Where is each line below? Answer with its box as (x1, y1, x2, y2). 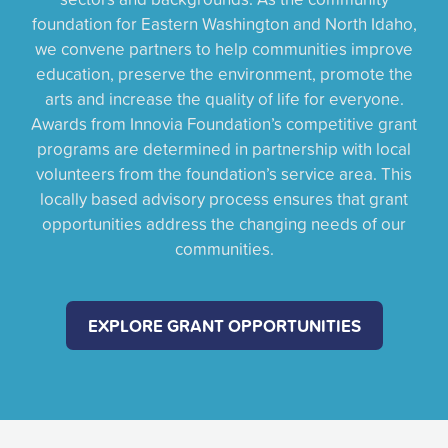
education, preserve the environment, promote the (35, 62, 413, 86)
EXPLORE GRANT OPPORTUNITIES (87, 313, 361, 339)
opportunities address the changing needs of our (42, 212, 406, 236)
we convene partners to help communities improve (35, 37, 413, 61)
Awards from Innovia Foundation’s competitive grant (31, 112, 417, 136)
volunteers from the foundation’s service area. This (36, 162, 412, 186)
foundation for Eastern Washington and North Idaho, (31, 12, 417, 36)
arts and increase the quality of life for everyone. (44, 87, 404, 111)
